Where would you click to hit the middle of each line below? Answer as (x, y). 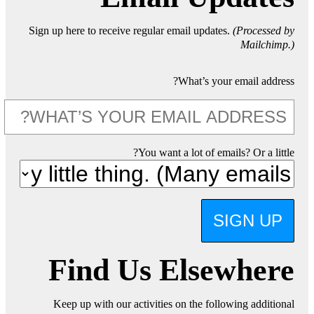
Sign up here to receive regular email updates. (131, 31)
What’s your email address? (236, 81)
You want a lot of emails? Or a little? (216, 153)
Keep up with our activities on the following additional (174, 304)
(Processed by (264, 31)
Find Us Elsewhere (171, 271)
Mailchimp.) (267, 45)
